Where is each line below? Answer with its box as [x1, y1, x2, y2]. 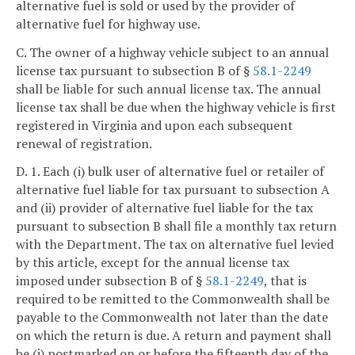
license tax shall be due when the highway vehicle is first [16, 97, 336, 116]
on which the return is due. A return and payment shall [16, 326, 331, 345]
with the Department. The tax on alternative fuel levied [16, 235, 334, 254]
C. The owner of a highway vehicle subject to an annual [16, 43, 329, 61]
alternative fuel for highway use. [16, 14, 200, 32]
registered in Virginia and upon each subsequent [16, 116, 293, 134]
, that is [264, 272, 307, 290]
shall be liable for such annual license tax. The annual [16, 79, 321, 97]
